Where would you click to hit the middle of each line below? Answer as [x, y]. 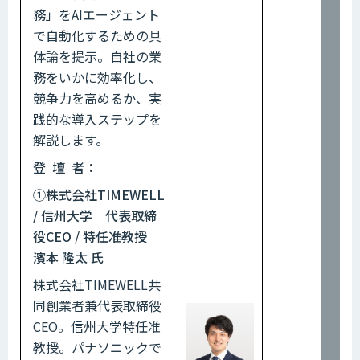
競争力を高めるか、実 [97, 98]
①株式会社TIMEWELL [99, 194]
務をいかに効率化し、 [97, 77]
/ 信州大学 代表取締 [95, 215]
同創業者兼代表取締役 [97, 305]
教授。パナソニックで [97, 347]
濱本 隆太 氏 [68, 257]
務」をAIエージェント [96, 14]
